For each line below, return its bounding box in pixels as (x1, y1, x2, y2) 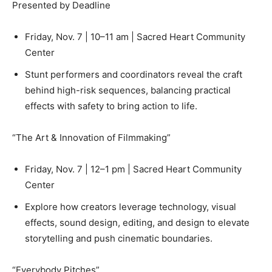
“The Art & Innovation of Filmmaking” (12, 132, 171, 144)
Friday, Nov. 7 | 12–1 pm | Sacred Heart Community (25, 163, 242, 175)
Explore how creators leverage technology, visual (25, 201, 236, 213)
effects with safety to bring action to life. (25, 100, 197, 112)
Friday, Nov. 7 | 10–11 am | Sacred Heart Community (25, 31, 245, 43)
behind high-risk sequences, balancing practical (25, 84, 231, 97)
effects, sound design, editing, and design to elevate (25, 217, 250, 229)
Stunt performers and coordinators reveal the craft (25, 69, 242, 81)
